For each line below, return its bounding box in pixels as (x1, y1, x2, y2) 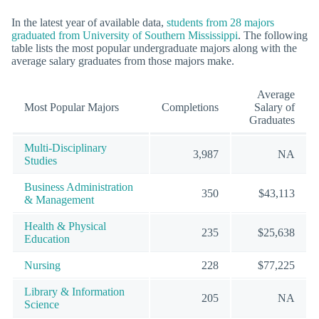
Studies (24, 154, 57, 167)
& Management (24, 193, 94, 206)
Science (24, 298, 59, 310)
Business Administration (24, 180, 133, 193)
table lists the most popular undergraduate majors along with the (11, 41, 297, 54)
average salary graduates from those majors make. (11, 54, 234, 67)
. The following (238, 28, 308, 41)
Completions (162, 100, 219, 113)
